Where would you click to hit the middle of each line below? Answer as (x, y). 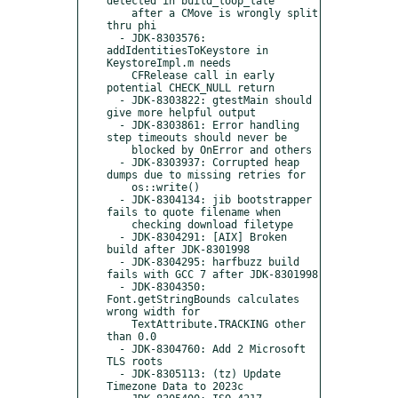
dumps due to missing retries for (206, 175)
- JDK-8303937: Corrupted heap (113, 162)
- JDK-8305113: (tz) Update (113, 374)
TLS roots (135, 361)
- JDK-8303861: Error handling (113, 125)
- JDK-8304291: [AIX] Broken (113, 237)
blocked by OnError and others (119, 150)
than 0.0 (131, 336)
